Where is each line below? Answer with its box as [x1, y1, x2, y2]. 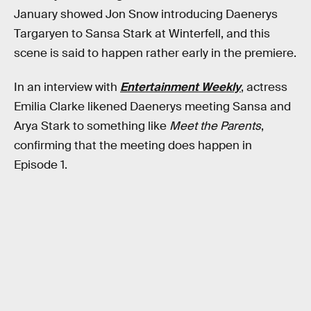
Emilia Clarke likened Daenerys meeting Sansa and [14, 99, 291, 115]
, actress [241, 80, 287, 95]
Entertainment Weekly [120, 80, 241, 95]
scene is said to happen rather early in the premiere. [14, 45, 296, 60]
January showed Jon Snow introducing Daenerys [14, 6, 278, 22]
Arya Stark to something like [14, 119, 169, 134]
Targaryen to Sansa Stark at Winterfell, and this [14, 26, 270, 41]
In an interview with [14, 80, 120, 95]
